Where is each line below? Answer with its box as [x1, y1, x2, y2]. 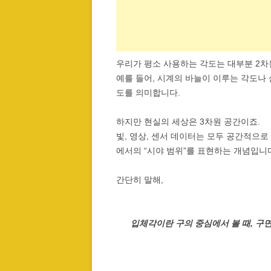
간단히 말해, [116, 174, 163, 184]
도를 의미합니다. [116, 87, 180, 97]
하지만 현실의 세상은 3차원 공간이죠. [116, 116, 260, 126]
